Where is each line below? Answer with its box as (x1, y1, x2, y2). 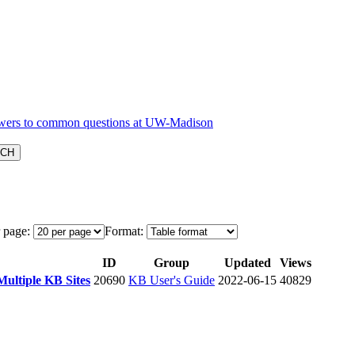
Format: (105, 223, 143, 238)
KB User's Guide (128, 273, 215, 287)
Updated (223, 255, 271, 269)
